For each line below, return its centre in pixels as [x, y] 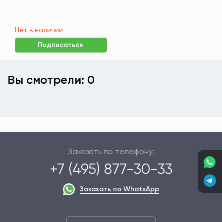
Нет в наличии [39, 29]
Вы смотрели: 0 [51, 79]
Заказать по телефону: [111, 151]
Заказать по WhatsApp [119, 189]
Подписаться [60, 45]
